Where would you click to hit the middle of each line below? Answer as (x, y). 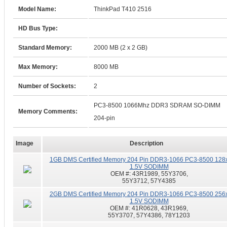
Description (146, 143)
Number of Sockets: (47, 86)
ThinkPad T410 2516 (123, 9)
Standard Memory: (45, 48)
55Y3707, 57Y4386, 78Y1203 (149, 215)
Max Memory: (38, 67)
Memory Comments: (48, 111)
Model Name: (37, 9)
